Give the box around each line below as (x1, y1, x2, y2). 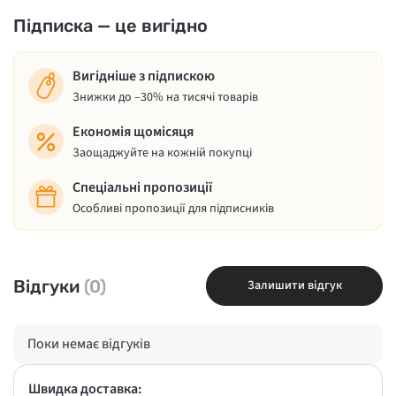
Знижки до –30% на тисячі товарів (72, 88, 258, 106)
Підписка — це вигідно (13, 15, 208, 36)
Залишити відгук (247, 277, 342, 294)
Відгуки (13, 275, 84, 297)
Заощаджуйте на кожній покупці (72, 144, 252, 162)
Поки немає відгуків (27, 334, 150, 354)
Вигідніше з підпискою (72, 66, 215, 86)
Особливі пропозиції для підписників (72, 200, 274, 217)
